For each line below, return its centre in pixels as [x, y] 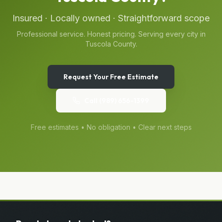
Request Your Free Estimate [111, 77]
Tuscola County [110, 44]
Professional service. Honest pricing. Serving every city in [111, 34]
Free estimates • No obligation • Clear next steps [111, 127]
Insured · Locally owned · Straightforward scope [111, 18]
